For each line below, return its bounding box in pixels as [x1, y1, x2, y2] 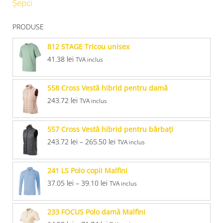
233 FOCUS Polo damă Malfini [47, 207, 145, 217]
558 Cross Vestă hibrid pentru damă [47, 83, 168, 93]
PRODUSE [12, 22, 44, 32]
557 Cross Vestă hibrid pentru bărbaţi [47, 124, 173, 134]
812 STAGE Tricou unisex [47, 42, 129, 52]
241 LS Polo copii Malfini [47, 166, 127, 176]
